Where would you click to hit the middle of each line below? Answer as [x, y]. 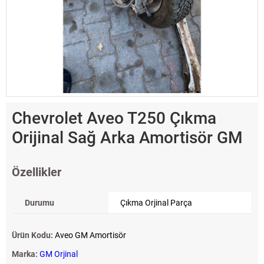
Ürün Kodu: [33, 235]
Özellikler [37, 172]
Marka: [26, 254]
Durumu [39, 203]
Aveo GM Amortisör [90, 235]
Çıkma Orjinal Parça [156, 203]
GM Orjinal [59, 254]
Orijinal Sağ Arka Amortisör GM [127, 138]
